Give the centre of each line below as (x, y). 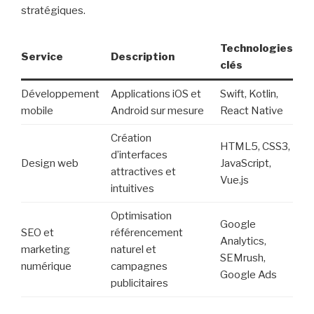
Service (42, 56)
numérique (46, 266)
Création (131, 138)
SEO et (37, 232)
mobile (37, 110)
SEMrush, (243, 258)
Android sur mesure (157, 110)
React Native (251, 110)
